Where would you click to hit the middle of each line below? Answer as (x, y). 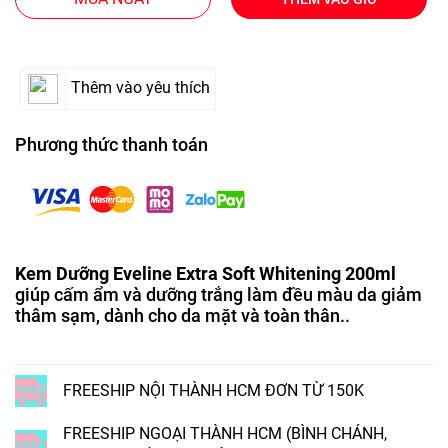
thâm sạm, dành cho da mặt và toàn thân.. (182, 315)
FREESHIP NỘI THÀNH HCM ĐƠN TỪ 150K (213, 390)
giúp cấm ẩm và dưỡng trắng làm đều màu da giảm (218, 294)
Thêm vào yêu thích (140, 87)
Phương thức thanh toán (111, 144)
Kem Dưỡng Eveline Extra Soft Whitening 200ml (205, 273)
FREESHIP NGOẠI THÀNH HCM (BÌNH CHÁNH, (225, 433)
